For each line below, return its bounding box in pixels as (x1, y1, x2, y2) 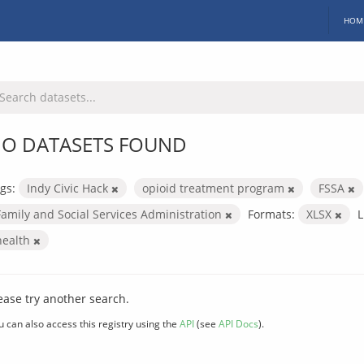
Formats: (248, 206, 295, 222)
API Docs (219, 316, 258, 330)
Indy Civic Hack (27, 180, 111, 196)
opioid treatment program (142, 180, 288, 196)
